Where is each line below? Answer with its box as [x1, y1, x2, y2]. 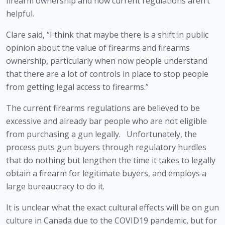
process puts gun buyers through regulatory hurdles [6, 142, 206, 153]
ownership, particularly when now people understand [6, 55, 207, 67]
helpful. [6, 8, 34, 20]
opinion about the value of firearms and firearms [6, 42, 190, 54]
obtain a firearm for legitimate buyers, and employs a [6, 168, 206, 179]
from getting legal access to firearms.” [6, 81, 149, 93]
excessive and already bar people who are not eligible [6, 116, 207, 127]
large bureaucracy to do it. [6, 181, 104, 192]
